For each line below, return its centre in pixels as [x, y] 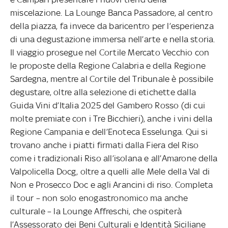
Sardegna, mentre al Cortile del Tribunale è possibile [112, 79]
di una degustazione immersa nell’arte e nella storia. [113, 39]
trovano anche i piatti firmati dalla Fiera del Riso [105, 145]
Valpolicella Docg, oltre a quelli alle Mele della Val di [110, 171]
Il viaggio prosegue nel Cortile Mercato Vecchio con [110, 52]
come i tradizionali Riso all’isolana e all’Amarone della [114, 158]
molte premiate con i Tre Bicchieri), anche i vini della [111, 118]
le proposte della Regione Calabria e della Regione [108, 65]
